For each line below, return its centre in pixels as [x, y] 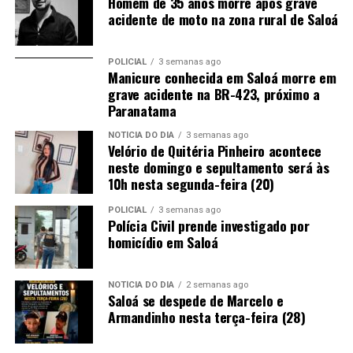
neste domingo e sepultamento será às [218, 167]
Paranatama [142, 111]
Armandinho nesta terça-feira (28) [206, 317]
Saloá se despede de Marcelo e [195, 301]
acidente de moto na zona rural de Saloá [223, 19]
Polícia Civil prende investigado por [208, 226]
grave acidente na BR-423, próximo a [214, 94]
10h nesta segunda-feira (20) [191, 184]
